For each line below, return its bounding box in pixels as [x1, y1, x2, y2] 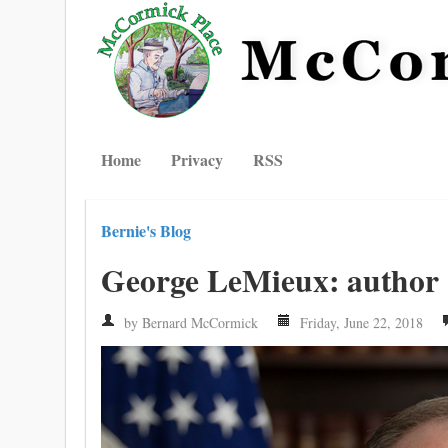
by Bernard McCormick [120, 313, 258, 332]
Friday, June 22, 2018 [296, 313, 423, 332]
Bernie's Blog [101, 219, 191, 242]
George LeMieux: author [101, 257, 439, 303]
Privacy [171, 148, 223, 171]
